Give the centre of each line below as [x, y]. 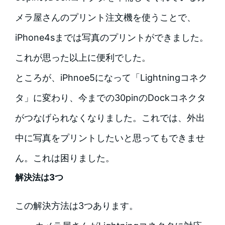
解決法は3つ [39, 178]
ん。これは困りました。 [65, 158]
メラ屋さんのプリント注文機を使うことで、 [105, 18]
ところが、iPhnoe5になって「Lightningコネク [111, 78]
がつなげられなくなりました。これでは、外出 [110, 118]
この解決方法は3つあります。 [76, 206]
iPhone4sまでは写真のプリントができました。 [111, 38]
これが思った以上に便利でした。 [83, 58]
